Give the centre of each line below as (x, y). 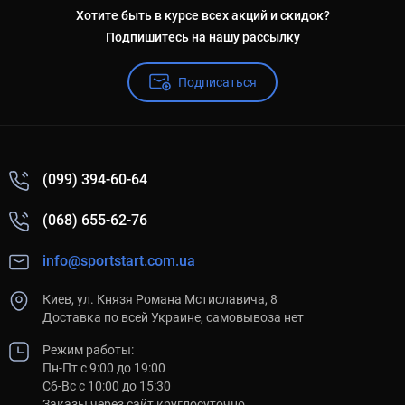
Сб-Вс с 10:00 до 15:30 (107, 386)
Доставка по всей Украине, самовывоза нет (173, 318)
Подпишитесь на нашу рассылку (202, 37)
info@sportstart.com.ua (119, 261)
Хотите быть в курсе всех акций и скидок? (202, 15)
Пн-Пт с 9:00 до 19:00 (104, 368)
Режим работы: (88, 350)
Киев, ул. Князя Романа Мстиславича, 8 (160, 300)
